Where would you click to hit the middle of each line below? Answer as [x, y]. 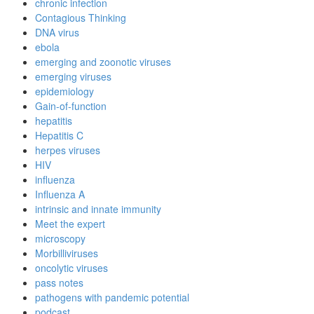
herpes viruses [68, 150]
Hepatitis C [59, 136]
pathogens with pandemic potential [112, 298]
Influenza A [60, 194]
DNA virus [57, 33]
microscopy [60, 239]
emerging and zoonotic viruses [103, 62]
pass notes [59, 283]
